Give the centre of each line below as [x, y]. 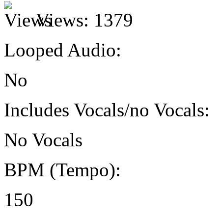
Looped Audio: [63, 50]
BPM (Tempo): [62, 170]
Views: [62, 20]
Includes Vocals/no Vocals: [107, 110]
